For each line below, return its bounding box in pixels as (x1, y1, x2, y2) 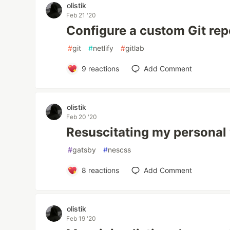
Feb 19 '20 (66, 215, 97, 223)
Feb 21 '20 (66, 11, 97, 20)
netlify (93, 44, 114, 53)
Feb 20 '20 (66, 113, 98, 121)
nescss (108, 145, 131, 155)
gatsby (72, 145, 97, 155)
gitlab (125, 44, 145, 53)
